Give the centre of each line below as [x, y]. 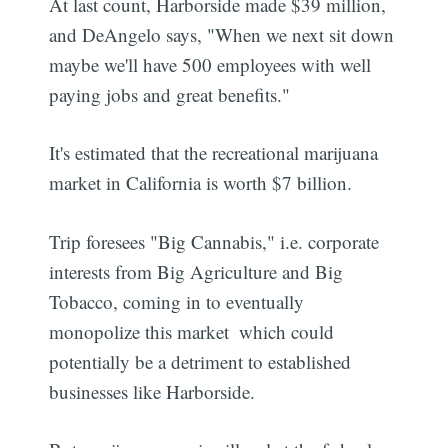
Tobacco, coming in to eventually [177, 301]
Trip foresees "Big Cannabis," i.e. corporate [214, 241]
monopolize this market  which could [192, 331]
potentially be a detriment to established [200, 361]
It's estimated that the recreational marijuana [214, 153]
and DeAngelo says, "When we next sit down [222, 34]
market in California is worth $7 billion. [201, 183]
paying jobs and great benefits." [170, 94]
